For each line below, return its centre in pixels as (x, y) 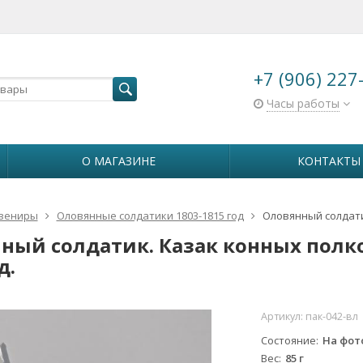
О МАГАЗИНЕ (118, 161)
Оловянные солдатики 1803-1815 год (150, 216)
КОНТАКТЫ (329, 161)
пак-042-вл (332, 316)
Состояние (289, 341)
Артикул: (284, 316)
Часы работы (303, 103)
